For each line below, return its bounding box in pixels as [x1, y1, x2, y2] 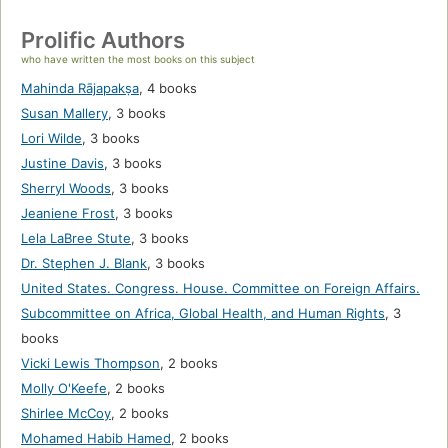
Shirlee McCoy [21, 405, 111, 422]
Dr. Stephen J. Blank [21, 255, 147, 272]
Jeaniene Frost [21, 205, 115, 222]
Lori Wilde [21, 130, 82, 147]
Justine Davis [21, 155, 104, 172]
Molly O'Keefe [21, 380, 107, 397]
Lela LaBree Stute [21, 230, 131, 247]
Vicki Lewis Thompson [21, 355, 160, 372]
